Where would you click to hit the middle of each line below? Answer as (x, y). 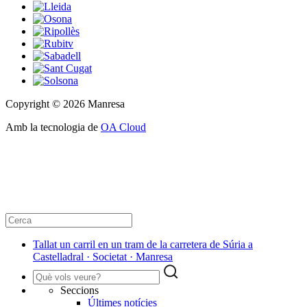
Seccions (79, 291)
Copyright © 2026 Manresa (65, 104)
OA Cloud (123, 127)
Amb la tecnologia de (53, 127)
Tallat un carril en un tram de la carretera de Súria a (143, 245)
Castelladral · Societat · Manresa (103, 257)
